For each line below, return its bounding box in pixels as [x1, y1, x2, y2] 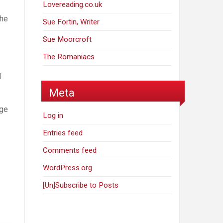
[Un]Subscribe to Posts [43, 181, 119, 190]
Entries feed [43, 128, 83, 138]
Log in [43, 111, 64, 120]
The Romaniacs [43, 52, 95, 62]
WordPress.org [43, 163, 93, 173]
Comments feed [43, 146, 97, 155]
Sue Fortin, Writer [43, 17, 100, 27]
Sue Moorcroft [43, 35, 92, 44]
